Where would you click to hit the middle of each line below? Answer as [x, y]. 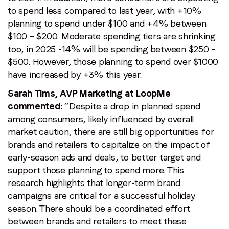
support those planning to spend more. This [96, 170]
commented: [35, 106]
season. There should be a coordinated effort [99, 209]
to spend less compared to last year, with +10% [105, 11]
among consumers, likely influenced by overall [101, 119]
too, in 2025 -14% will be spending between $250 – [112, 49]
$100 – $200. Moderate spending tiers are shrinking [112, 36]
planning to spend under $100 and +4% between [107, 24]
